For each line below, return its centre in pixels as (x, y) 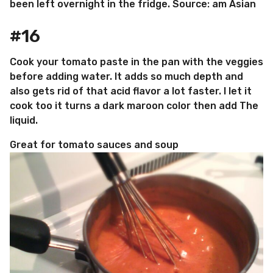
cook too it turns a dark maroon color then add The (134, 105)
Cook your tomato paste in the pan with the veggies (136, 62)
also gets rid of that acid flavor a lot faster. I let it (131, 91)
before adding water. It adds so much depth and (126, 76)
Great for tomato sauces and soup (94, 145)
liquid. (24, 120)
